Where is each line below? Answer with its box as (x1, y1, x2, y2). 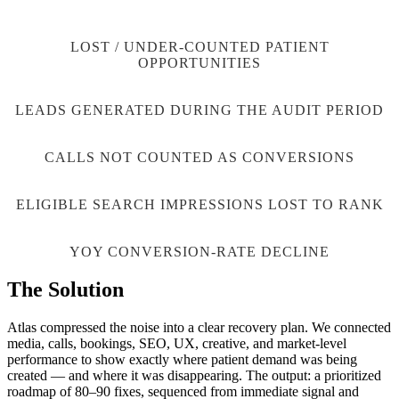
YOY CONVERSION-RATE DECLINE (69, 244, 330, 260)
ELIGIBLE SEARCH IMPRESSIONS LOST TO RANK (15, 197, 384, 213)
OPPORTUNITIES (138, 55, 261, 71)
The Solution (7, 278, 124, 302)
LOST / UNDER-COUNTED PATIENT (69, 39, 330, 55)
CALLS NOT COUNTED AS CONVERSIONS (45, 150, 354, 166)
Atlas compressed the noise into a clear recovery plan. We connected (7, 320, 391, 336)
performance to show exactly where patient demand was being (7, 352, 357, 368)
